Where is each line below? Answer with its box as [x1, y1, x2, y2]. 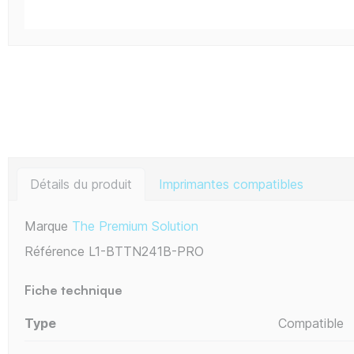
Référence [24, 243, 85, 259]
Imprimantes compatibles [159, 175, 303, 192]
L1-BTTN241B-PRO [88, 243, 204, 259]
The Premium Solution [72, 217, 198, 234]
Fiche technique [24, 281, 122, 298]
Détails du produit [30, 175, 132, 192]
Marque [24, 217, 68, 234]
